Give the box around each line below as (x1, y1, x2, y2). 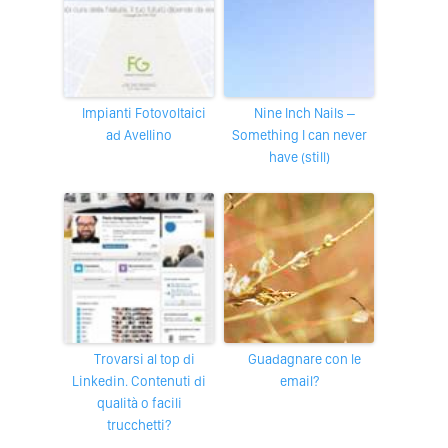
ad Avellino (106, 126, 172, 143)
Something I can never (231, 126, 367, 143)
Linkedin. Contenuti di (72, 372, 206, 389)
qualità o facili (96, 394, 182, 411)
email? (279, 372, 319, 389)
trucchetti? (107, 416, 171, 433)
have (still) (268, 148, 330, 165)
